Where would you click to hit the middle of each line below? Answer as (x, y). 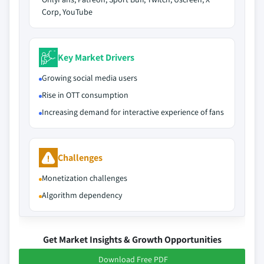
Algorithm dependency (82, 195)
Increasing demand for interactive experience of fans (133, 112)
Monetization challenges (85, 178)
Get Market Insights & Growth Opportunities (132, 240)
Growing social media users (90, 78)
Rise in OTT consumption (85, 95)
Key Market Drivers (96, 57)
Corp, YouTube (67, 12)
